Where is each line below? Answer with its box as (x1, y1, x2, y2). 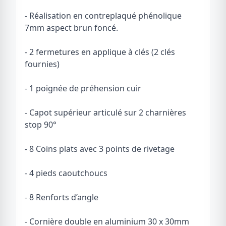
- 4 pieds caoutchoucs (25, 167, 107, 179)
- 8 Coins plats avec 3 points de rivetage (25, 143, 175, 154)
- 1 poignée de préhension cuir (25, 83, 141, 94)
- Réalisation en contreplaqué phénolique (25, 10, 182, 21)
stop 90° (25, 119, 56, 130)
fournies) (25, 59, 60, 70)
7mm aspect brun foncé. (25, 22, 118, 33)
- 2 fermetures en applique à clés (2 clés (25, 46, 175, 58)
